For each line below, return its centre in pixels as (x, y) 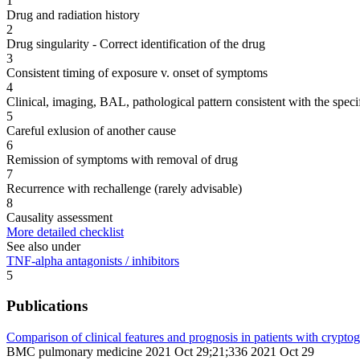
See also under (43, 246)
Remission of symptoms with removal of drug (122, 159)
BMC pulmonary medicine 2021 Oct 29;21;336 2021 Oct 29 (160, 351)
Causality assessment (59, 217)
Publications (47, 306)
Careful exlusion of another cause (91, 130)
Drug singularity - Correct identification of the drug (136, 43)
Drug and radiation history (73, 14)
